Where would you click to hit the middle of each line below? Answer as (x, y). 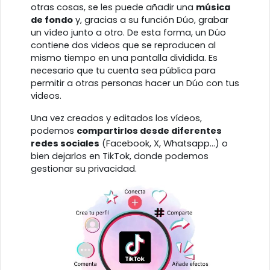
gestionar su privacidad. (84, 169)
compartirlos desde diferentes (149, 131)
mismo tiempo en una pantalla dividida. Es (124, 58)
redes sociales (65, 144)
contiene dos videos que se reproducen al (123, 46)
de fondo (52, 20)
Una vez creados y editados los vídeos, (116, 118)
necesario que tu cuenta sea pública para (123, 71)
